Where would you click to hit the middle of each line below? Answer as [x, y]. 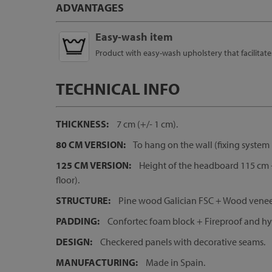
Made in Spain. [175, 262]
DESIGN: [74, 242]
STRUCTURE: [83, 200]
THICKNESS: [82, 124]
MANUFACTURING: [97, 262]
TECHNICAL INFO [118, 88]
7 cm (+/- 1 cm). [146, 124]
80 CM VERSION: [91, 144]
